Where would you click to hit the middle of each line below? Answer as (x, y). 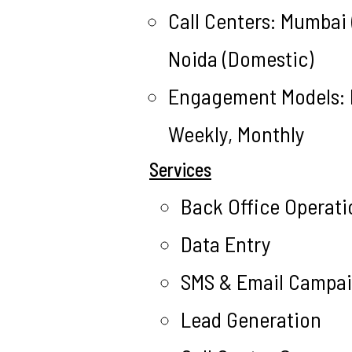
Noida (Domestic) (241, 58)
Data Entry (231, 244)
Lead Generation (251, 319)
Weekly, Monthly (236, 134)
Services (180, 169)
